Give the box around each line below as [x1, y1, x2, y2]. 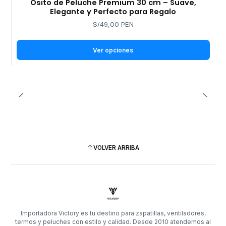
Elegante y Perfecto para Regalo [50, 7, 176, 17]
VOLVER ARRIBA [93, 144, 139, 152]
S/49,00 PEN [92, 20, 134, 29]
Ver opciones [93, 46, 133, 54]
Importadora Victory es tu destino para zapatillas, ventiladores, [20, 209, 206, 217]
